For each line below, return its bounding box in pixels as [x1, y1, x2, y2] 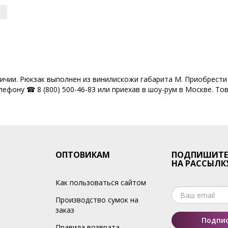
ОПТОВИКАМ [55, 149, 110, 160]
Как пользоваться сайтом [55, 178, 146, 187]
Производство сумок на [55, 195, 138, 205]
